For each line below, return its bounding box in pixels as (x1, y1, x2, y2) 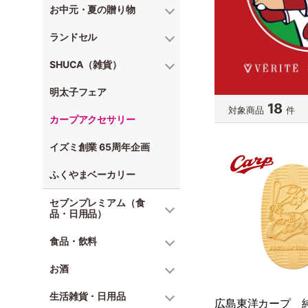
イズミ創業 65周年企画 (49, 141, 150, 153)
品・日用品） (49, 208, 107, 219)
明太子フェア (49, 86, 107, 98)
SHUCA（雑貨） (49, 58, 122, 70)
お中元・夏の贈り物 (49, 3, 135, 15)
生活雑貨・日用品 (49, 290, 126, 302)
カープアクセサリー (49, 113, 135, 125)
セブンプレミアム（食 (49, 197, 145, 208)
